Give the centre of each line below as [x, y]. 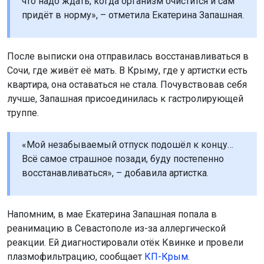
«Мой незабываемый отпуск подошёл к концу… [128, 144]
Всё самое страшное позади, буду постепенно [123, 159]
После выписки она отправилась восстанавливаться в [128, 56]
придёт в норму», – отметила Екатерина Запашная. [133, 15]
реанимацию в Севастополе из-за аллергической [116, 228]
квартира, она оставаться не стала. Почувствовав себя [127, 84]
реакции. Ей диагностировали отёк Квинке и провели [125, 242]
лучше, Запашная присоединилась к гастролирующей [125, 98]
